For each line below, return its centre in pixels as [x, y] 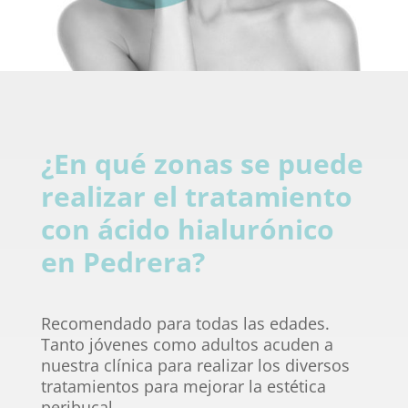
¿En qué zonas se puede [202, 164]
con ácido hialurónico [187, 229]
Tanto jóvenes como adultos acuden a [187, 345]
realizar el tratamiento [196, 197]
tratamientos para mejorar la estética [183, 387]
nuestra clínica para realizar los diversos [195, 366]
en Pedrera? [122, 262]
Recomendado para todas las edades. [185, 324]
